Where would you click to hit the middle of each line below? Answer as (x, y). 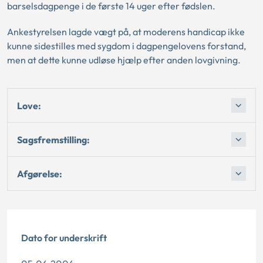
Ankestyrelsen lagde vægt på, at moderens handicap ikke (126, 32)
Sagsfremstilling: (53, 139)
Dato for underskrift (64, 238)
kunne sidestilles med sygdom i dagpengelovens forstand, (127, 46)
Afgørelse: (40, 173)
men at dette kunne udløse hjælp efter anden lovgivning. (124, 60)
